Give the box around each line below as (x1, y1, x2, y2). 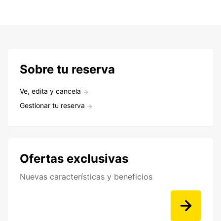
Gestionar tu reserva (20, 101, 85, 110)
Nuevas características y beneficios (20, 172, 152, 182)
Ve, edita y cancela (20, 87, 81, 96)
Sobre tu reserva (20, 62, 115, 77)
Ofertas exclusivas (20, 151, 128, 166)
